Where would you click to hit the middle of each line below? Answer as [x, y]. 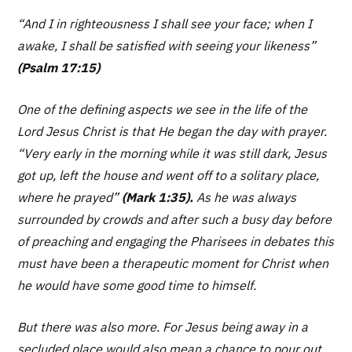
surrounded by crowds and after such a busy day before [175, 219]
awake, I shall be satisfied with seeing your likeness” [167, 45]
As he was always [245, 197]
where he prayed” [68, 197]
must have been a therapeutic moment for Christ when [173, 263]
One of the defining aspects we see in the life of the [163, 109]
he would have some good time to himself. [137, 285]
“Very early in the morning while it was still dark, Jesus [172, 153]
